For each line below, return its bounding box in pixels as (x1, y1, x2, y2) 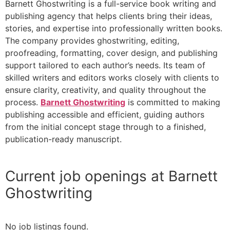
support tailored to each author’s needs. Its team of (5, 60, 205, 70)
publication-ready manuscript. (5, 133, 122, 144)
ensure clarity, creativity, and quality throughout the (5, 84, 206, 95)
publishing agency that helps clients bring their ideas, (5, 10, 212, 21)
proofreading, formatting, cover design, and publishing (5, 47, 218, 58)
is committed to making (125, 97, 220, 107)
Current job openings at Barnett (5, 167, 218, 185)
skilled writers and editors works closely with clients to (5, 72, 219, 83)
